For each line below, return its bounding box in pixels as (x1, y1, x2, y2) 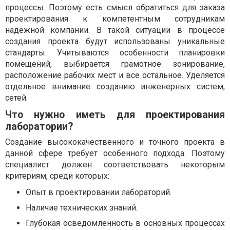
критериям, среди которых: (5, 171, 109, 181)
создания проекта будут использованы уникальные (5, 36, 225, 47)
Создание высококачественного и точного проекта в (5, 137, 225, 147)
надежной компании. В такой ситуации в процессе (5, 25, 225, 35)
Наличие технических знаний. (26, 203, 138, 213)
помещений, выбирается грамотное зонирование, (5, 59, 225, 69)
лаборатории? (5, 121, 73, 133)
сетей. (5, 93, 28, 103)
